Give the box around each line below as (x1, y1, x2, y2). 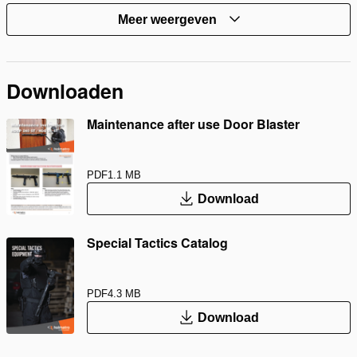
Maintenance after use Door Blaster (87, 114, 300, 133)
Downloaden (6, 76, 124, 105)
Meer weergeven (117, 12, 217, 26)
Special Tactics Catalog (87, 233, 228, 252)
